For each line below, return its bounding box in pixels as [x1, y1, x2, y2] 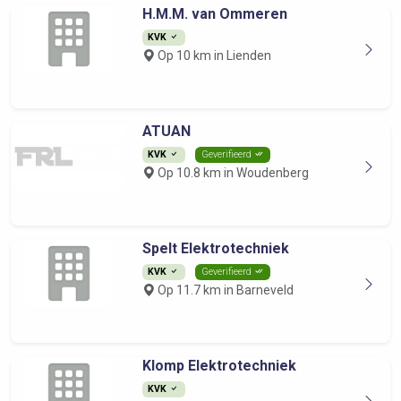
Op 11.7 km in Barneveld [154, 283, 294, 297]
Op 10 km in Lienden [154, 48, 271, 63]
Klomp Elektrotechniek [141, 357, 296, 374]
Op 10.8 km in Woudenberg [154, 166, 309, 180]
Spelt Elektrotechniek [141, 240, 289, 257]
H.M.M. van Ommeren [141, 5, 287, 22]
